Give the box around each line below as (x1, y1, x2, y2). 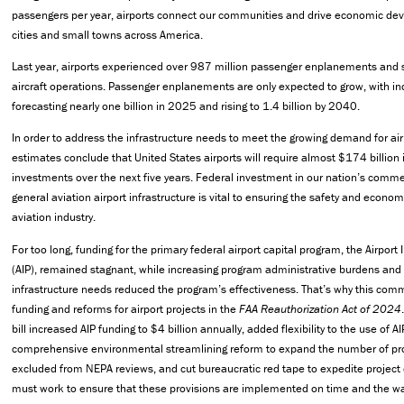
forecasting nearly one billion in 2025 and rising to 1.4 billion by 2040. (12, 98, 360, 115)
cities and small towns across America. (12, 26, 203, 42)
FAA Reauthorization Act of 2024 (239, 300, 401, 317)
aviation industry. (12, 209, 96, 225)
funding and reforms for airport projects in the (12, 300, 239, 317)
